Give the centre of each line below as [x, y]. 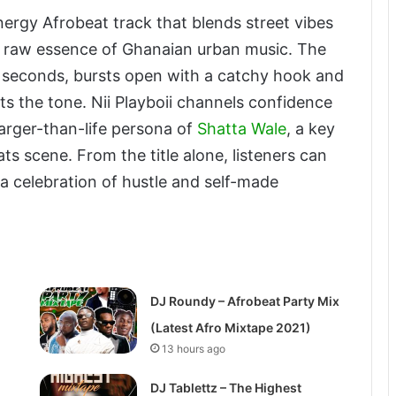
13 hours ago [193, 349]
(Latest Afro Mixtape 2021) [230, 328]
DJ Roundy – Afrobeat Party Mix [244, 301]
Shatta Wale [242, 129]
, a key [311, 129]
